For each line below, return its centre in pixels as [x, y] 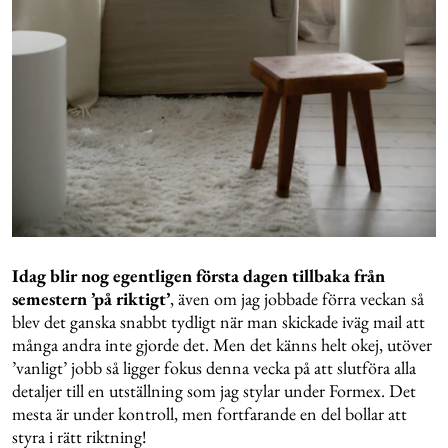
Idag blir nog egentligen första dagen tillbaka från [198, 276]
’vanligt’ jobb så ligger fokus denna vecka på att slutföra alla [214, 368]
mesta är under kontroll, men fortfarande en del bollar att [209, 414]
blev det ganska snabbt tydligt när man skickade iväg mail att [218, 322]
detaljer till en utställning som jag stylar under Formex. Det [214, 391]
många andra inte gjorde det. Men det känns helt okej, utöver [222, 345]
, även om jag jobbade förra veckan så [297, 299]
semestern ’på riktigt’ [91, 299]
